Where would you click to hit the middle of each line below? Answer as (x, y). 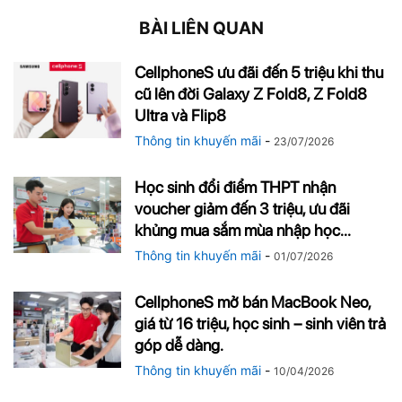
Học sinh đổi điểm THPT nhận (235, 187)
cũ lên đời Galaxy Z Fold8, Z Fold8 (251, 93)
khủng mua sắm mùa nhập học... (243, 230)
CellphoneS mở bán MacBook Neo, (253, 301)
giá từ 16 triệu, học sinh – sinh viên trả (260, 323)
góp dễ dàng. (179, 345)
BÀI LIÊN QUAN (201, 28)
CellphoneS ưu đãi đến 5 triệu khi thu (259, 72)
